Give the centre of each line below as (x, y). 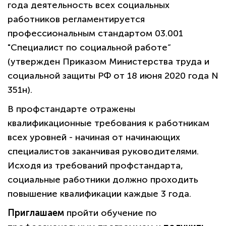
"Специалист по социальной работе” (89, 48)
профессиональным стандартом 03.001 (95, 34)
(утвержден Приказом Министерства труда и (108, 62)
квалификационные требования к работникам (108, 123)
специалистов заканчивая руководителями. (103, 152)
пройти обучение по (112, 213)
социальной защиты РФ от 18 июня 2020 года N (113, 76)
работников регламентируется (76, 19)
